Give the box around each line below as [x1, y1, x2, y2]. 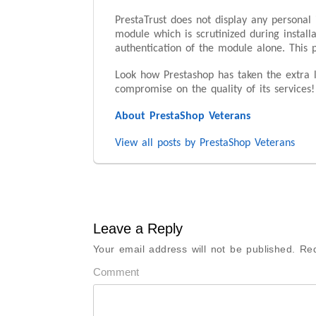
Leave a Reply [93, 221, 183, 236]
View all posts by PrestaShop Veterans [115, 138, 295, 149]
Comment [93, 266, 139, 278]
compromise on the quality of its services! [115, 84, 315, 95]
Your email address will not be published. [93, 243, 296, 255]
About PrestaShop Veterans [115, 111, 250, 122]
